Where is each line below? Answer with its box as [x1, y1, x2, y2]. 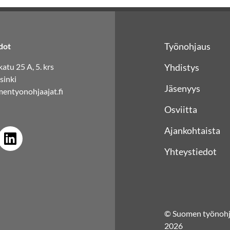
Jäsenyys [164, 83, 200, 94]
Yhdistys [164, 62, 199, 73]
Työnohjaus [164, 41, 210, 52]
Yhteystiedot [164, 146, 217, 157]
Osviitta [164, 104, 197, 115]
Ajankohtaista [164, 125, 220, 136]
